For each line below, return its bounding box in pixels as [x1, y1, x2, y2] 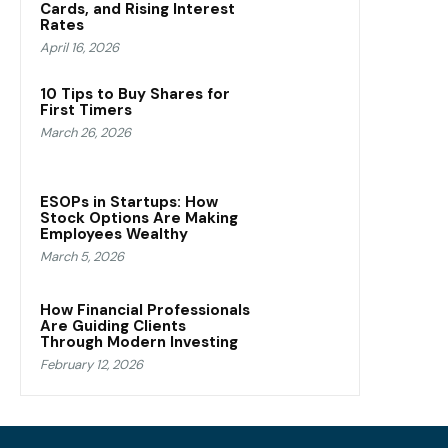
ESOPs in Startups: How [40, 192, 218, 213]
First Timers [40, 100, 132, 121]
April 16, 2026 [40, 39, 119, 57]
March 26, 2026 [40, 124, 131, 142]
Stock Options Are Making [40, 208, 238, 229]
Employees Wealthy [40, 224, 188, 245]
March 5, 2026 [40, 248, 124, 266]
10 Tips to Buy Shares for [40, 84, 230, 105]
